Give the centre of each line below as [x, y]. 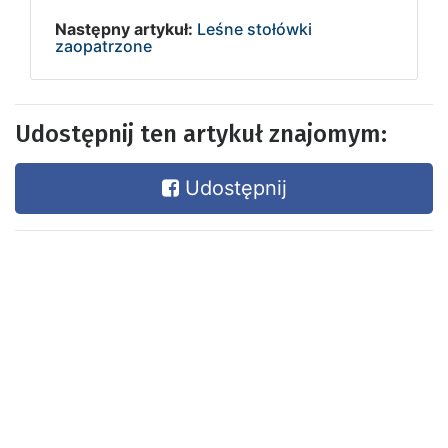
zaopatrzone [103, 45]
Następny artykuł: [124, 28]
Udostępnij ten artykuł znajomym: [201, 133]
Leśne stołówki [254, 28]
